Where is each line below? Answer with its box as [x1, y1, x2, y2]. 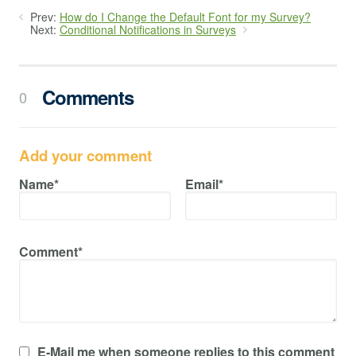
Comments [37, 83, 133, 111]
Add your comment [19, 145, 152, 167]
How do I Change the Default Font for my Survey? [60, 9, 311, 25]
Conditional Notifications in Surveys [60, 21, 236, 38]
